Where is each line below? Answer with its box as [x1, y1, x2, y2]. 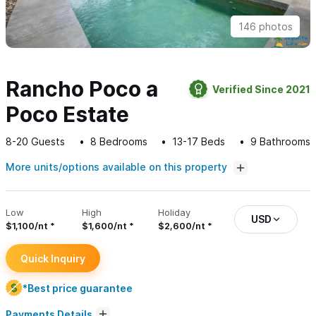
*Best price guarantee [23, 281, 133, 294]
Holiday [158, 207, 190, 219]
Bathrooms [256, 135, 310, 148]
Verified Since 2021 [212, 83, 310, 95]
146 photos [238, 20, 293, 33]
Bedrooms [96, 135, 147, 148]
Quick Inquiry [20, 252, 85, 265]
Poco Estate [6, 102, 129, 128]
